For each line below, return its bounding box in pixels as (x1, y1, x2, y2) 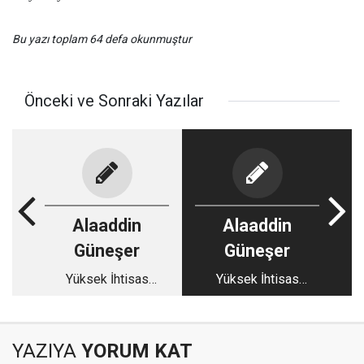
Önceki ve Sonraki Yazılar (24, 91, 204, 110)
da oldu (236, 310, 278, 326)
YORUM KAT (76, 340, 193, 362)
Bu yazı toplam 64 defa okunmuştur (12, 32, 192, 45)
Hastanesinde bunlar (199, 291, 315, 306)
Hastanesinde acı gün (45, 291, 168, 306)
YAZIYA (12, 340, 76, 362)
